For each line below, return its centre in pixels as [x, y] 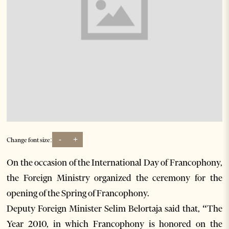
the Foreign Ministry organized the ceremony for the [114, 178]
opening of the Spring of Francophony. [78, 193]
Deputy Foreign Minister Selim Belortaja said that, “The [114, 209]
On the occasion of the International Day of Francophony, [114, 163]
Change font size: [30, 140]
